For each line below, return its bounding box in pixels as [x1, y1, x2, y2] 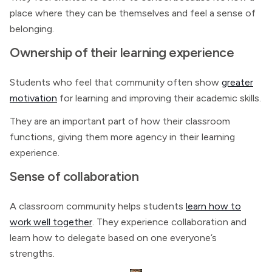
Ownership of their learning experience [10, 44, 234, 60]
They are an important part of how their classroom [10, 115, 230, 127]
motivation [10, 92, 57, 104]
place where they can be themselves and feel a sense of [10, 7, 256, 19]
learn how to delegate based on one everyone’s [10, 232, 217, 243]
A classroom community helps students [10, 200, 186, 212]
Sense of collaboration [10, 168, 138, 184]
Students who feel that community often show [10, 76, 222, 88]
